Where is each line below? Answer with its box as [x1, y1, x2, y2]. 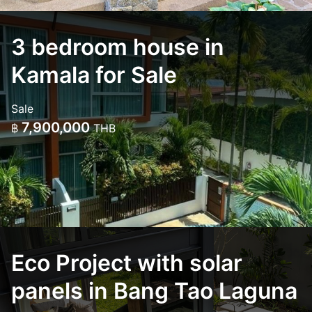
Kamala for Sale [11, 61, 177, 88]
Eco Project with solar [11, 249, 242, 276]
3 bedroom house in [11, 33, 224, 61]
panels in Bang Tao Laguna [11, 277, 297, 304]
